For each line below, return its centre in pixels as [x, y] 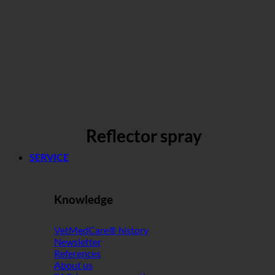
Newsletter [78, 241]
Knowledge [83, 200]
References [77, 253]
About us [73, 265]
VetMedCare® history [101, 230]
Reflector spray [144, 136]
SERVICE [49, 157]
